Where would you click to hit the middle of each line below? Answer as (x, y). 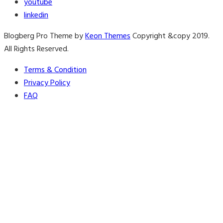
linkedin (36, 16)
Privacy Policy (47, 83)
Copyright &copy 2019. (170, 37)
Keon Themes (108, 37)
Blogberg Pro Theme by (45, 37)
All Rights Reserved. (36, 50)
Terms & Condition (55, 70)
